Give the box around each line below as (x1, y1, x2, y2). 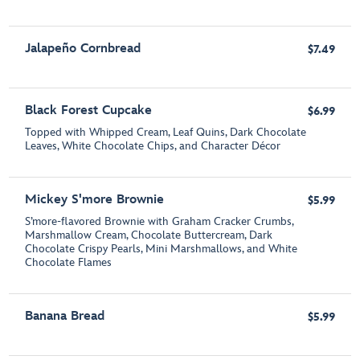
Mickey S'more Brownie (25, 192, 165, 208)
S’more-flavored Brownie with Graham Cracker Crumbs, (25, 215, 294, 229)
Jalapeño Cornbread (25, 41, 141, 57)
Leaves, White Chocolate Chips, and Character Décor (25, 139, 281, 153)
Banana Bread (25, 309, 105, 325)
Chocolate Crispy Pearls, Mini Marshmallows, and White (25, 242, 298, 256)
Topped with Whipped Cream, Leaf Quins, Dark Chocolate (25, 125, 307, 140)
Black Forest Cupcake (25, 103, 153, 119)
